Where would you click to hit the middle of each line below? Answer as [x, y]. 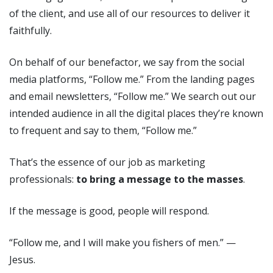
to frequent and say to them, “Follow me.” [103, 130]
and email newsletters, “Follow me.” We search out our [133, 96]
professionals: [43, 179]
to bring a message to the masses [160, 179]
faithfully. [32, 30]
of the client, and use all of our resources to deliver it [129, 13]
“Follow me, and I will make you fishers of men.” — [122, 242]
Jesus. [22, 259]
